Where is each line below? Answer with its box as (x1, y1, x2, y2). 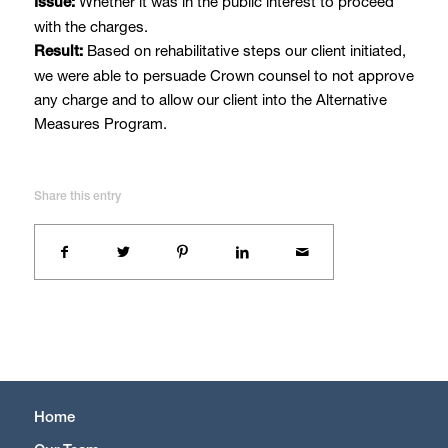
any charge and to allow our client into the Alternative (33, 89, 387, 108)
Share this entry (33, 188, 121, 203)
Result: (33, 41, 87, 59)
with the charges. (33, 16, 148, 35)
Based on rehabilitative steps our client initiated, (86, 40, 406, 59)
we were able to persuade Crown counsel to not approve (33, 65, 414, 84)
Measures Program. (33, 113, 167, 132)
